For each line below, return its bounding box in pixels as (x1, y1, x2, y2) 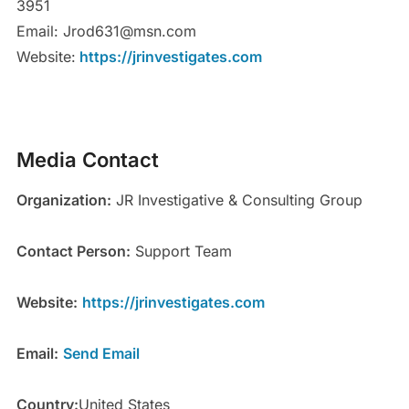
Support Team (130, 242, 232, 261)
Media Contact (16, 148, 159, 173)
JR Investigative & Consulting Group (110, 191, 362, 210)
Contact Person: (16, 242, 131, 261)
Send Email (62, 344, 140, 363)
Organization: (16, 191, 111, 210)
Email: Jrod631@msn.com (16, 22, 196, 41)
